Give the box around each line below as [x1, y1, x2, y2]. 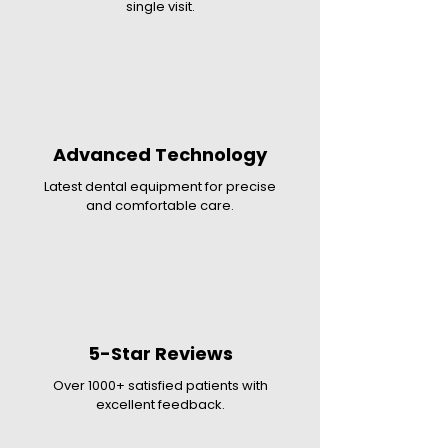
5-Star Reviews [87, 341, 233, 366]
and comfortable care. [86, 196, 234, 215]
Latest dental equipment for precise [44, 177, 276, 196]
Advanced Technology [53, 142, 267, 167]
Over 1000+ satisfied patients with [52, 376, 268, 395]
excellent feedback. [95, 395, 225, 414]
